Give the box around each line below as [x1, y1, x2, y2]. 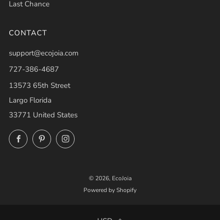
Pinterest [50, 132, 80, 142]
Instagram [74, 132, 107, 142]
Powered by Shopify [83, 186, 137, 194]
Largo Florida [9, 95, 52, 105]
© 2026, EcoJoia [88, 174, 132, 182]
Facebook [27, 132, 58, 142]
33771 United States [9, 110, 78, 120]
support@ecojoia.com [9, 48, 79, 58]
